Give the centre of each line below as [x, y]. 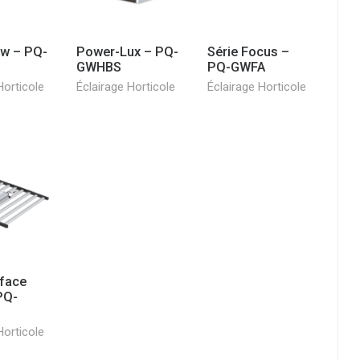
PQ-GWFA [236, 67]
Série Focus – [248, 51]
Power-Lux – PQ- [127, 51]
